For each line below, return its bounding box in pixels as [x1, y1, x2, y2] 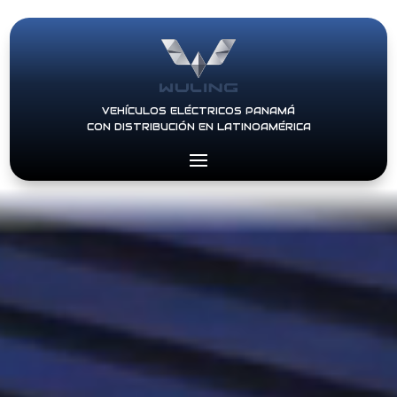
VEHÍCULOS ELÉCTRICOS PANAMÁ [102, 105, 295, 117]
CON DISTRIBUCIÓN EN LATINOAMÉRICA [86, 121, 311, 133]
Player [198, 203, 232, 218]
